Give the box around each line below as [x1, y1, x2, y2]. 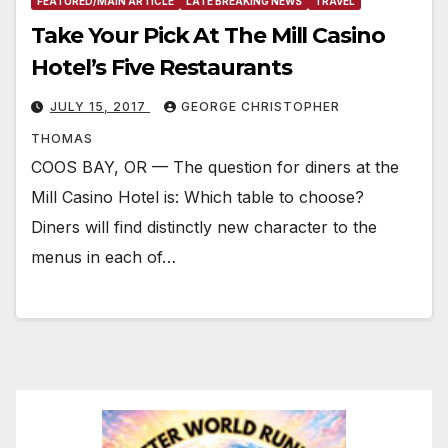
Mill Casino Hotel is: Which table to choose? [31, 187, 364, 208]
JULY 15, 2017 [50, 99, 150, 115]
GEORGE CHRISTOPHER [181, 99, 340, 115]
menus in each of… [31, 247, 176, 268]
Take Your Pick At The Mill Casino [31, 22, 385, 50]
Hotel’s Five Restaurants [31, 54, 292, 82]
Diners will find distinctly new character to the [31, 217, 377, 238]
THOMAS [31, 131, 93, 147]
